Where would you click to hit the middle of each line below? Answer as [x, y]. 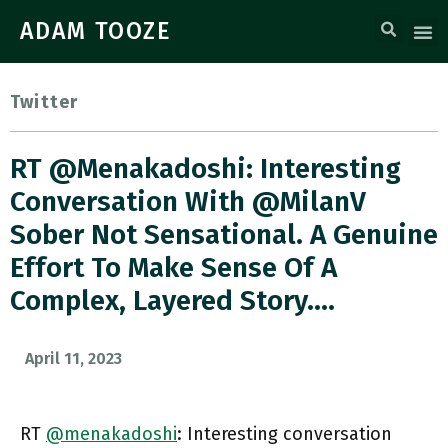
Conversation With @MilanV [188, 201]
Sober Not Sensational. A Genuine [224, 234]
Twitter [44, 102]
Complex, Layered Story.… [172, 300]
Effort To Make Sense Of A [173, 267]
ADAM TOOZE [96, 31]
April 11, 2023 [73, 358]
